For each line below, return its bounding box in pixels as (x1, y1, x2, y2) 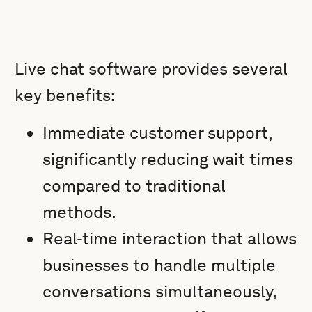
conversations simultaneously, (42, 281, 277, 302)
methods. (42, 202, 117, 222)
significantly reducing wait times (42, 149, 294, 169)
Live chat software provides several (15, 58, 288, 79)
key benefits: (15, 85, 116, 105)
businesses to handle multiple (42, 255, 276, 275)
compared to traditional (42, 175, 226, 196)
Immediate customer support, (42, 123, 273, 143)
